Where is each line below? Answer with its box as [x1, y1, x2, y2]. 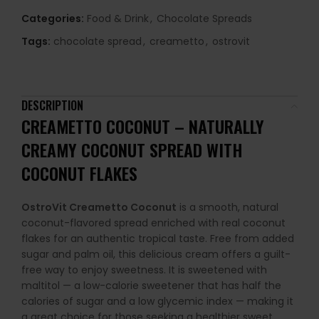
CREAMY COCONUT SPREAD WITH [21, 137, 243, 163]
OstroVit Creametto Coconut [21, 200, 177, 215]
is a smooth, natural [177, 200, 278, 215]
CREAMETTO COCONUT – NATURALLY [21, 113, 264, 140]
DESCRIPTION [21, 97, 83, 115]
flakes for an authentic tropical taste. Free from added [21, 231, 294, 246]
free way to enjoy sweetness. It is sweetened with [21, 263, 267, 278]
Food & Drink [87, 11, 149, 26]
